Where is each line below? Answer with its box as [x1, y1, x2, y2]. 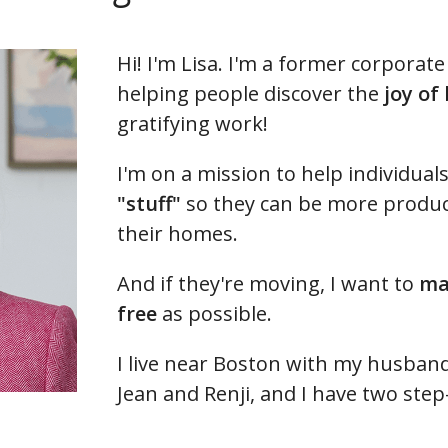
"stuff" [117, 190, 182, 217]
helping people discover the [117, 80, 385, 107]
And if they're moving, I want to [117, 270, 420, 297]
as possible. [162, 300, 273, 327]
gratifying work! [117, 110, 269, 137]
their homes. [117, 220, 239, 247]
